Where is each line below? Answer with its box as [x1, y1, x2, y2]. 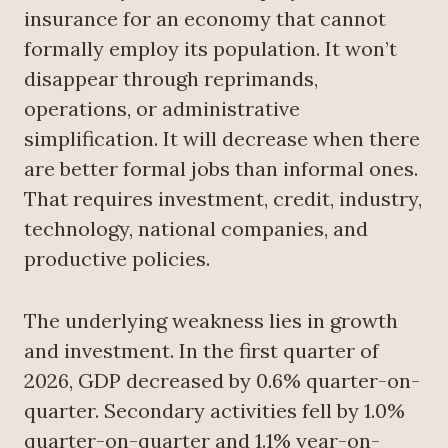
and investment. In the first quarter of [24, 337, 379, 363]
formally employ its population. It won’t [24, 35, 397, 61]
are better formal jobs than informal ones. [24, 155, 418, 181]
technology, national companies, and [24, 215, 368, 241]
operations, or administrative [24, 95, 300, 121]
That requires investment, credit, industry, [24, 185, 422, 211]
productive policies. [24, 245, 210, 271]
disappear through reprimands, [24, 65, 318, 91]
